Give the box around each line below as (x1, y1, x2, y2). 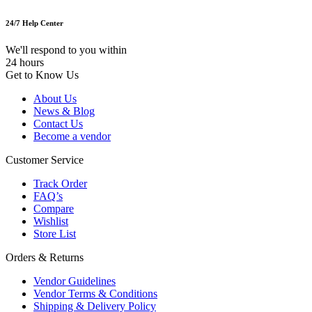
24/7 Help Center (6, 18, 63, 27)
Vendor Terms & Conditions (33, 288, 157, 300)
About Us (33, 93, 77, 105)
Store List (33, 228, 76, 240)
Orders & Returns (6, 251, 84, 264)
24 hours (6, 56, 44, 69)
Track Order (33, 178, 87, 190)
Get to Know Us (6, 69, 79, 81)
